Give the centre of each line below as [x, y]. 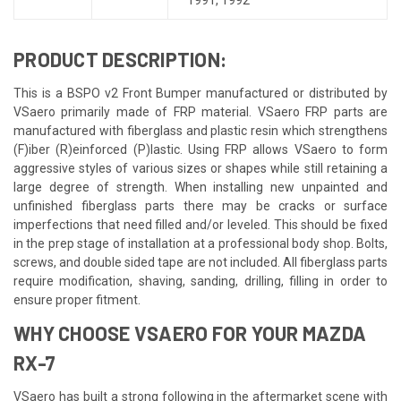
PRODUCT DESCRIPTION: [120, 59]
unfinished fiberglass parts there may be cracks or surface [200, 205]
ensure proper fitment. [77, 299]
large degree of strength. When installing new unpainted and [200, 187]
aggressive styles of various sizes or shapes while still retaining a [200, 168]
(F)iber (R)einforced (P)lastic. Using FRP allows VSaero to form [200, 149]
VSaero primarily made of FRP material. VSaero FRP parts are [200, 111]
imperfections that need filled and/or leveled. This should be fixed [200, 224]
